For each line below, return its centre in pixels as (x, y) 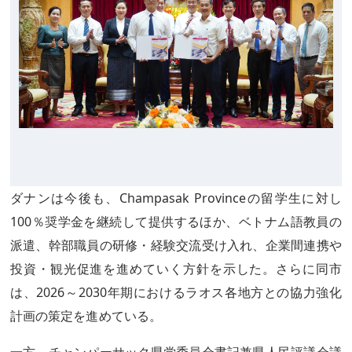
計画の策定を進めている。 (86, 316)
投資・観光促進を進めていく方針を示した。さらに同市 (176, 269)
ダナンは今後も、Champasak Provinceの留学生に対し (176, 198)
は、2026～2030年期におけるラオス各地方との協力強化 (176, 292)
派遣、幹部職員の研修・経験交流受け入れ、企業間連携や (176, 245)
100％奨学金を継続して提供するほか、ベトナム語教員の (176, 222)
